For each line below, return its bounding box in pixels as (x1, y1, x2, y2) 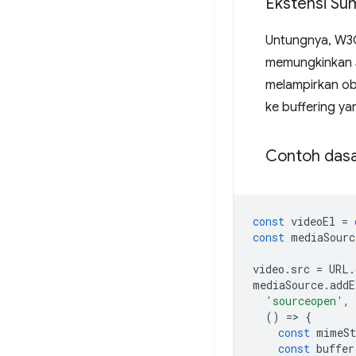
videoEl (291, 214, 335, 229)
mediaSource (253, 277, 323, 292)
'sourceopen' (265, 293, 343, 308)
